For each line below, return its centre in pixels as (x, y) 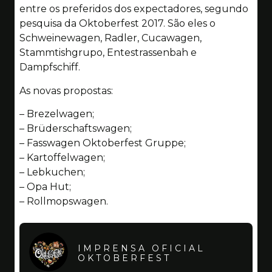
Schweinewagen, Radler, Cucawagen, (110, 38)
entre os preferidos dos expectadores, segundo (134, 9)
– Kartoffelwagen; (62, 158)
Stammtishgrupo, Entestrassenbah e (108, 53)
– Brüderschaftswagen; (76, 129)
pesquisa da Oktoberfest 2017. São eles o (117, 24)
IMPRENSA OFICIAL (141, 248)
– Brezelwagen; (57, 114)
